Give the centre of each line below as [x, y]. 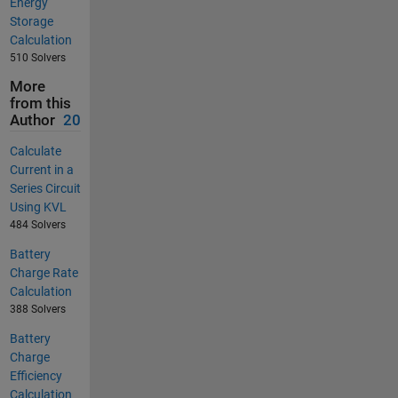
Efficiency [36, 375]
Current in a [41, 169]
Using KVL [38, 207]
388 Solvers [37, 309]
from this [40, 104]
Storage [31, 22]
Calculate [35, 151]
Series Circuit [45, 188]
